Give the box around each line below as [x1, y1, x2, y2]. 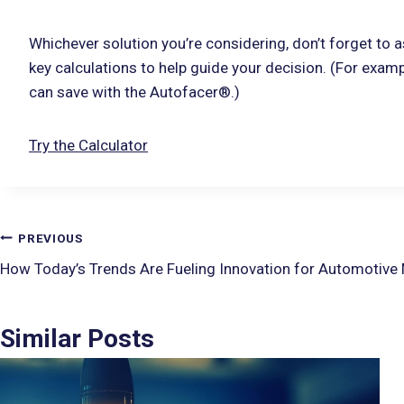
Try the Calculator [29, 136, 148, 155]
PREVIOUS [18, 230, 83, 245]
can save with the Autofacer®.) [29, 83, 240, 102]
